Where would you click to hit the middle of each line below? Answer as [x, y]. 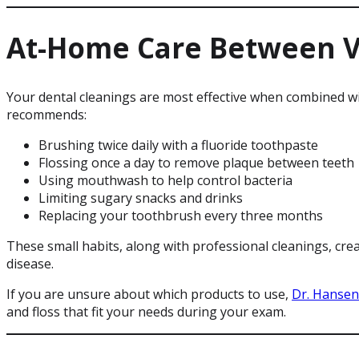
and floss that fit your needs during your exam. [146, 311]
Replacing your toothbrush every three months [181, 215]
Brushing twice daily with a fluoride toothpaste [178, 145]
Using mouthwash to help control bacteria [165, 180]
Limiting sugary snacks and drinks [141, 198]
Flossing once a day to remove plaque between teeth [196, 162]
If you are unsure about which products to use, [149, 294]
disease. [30, 263]
